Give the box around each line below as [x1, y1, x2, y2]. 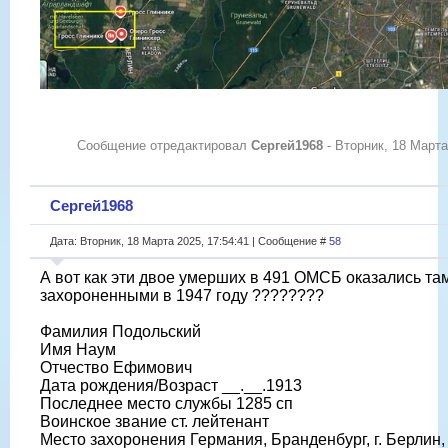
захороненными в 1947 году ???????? [40, 286, 324, 304]
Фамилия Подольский [40, 322, 201, 340]
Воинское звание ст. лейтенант [40, 412, 269, 430]
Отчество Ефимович [40, 358, 192, 376]
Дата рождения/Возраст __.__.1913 [40, 376, 302, 394]
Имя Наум [40, 340, 116, 358]
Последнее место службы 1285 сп [40, 394, 293, 412]
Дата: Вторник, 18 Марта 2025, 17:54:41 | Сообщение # [50, 234, 329, 247]
